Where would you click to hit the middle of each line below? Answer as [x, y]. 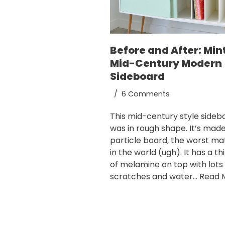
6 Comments [146, 94]
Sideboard [137, 77]
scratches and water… [155, 177]
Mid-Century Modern [166, 64]
